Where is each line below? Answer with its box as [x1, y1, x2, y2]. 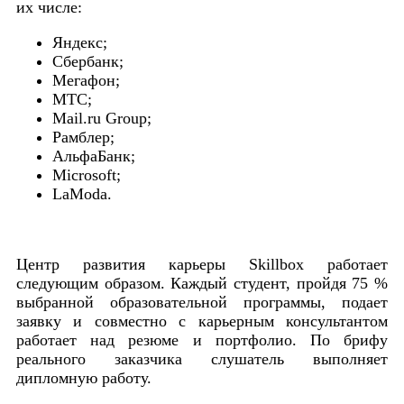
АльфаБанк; [52, 146, 135, 165]
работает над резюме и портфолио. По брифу [16, 330, 388, 349]
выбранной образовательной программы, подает [16, 292, 388, 311]
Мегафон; [52, 70, 120, 89]
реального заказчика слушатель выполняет [16, 349, 388, 368]
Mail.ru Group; [52, 108, 151, 127]
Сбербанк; [52, 51, 124, 70]
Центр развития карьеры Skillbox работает [16, 254, 388, 273]
